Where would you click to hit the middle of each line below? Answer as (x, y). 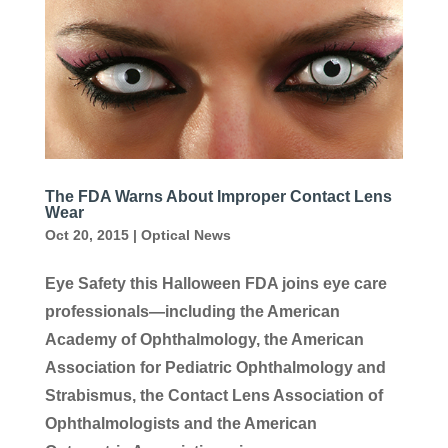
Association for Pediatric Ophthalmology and (215, 367)
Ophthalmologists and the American (180, 423)
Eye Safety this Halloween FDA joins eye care (215, 283)
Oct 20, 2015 (86, 234)
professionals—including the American (192, 311)
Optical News (185, 234)
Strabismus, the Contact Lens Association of (213, 395)
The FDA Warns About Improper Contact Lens (218, 196)
